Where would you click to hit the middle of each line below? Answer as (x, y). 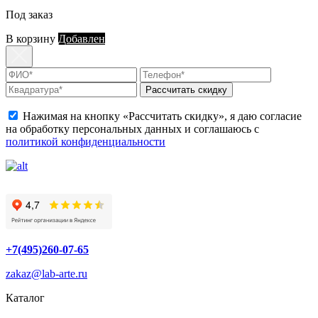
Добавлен (82, 39)
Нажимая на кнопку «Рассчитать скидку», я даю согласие (162, 116)
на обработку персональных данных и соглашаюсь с (132, 129)
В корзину (31, 39)
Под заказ (29, 15)
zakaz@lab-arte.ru (46, 274)
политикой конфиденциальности (86, 142)
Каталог (25, 298)
